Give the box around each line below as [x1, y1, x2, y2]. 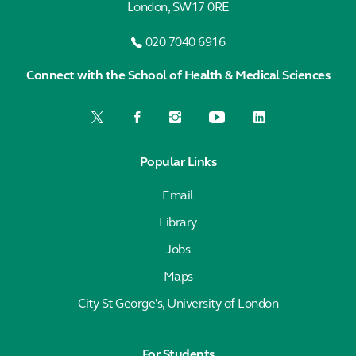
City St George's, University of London [78, 297, 278, 311]
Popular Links [139, 156, 217, 169]
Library [159, 216, 197, 230]
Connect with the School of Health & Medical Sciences [26, 69, 330, 83]
